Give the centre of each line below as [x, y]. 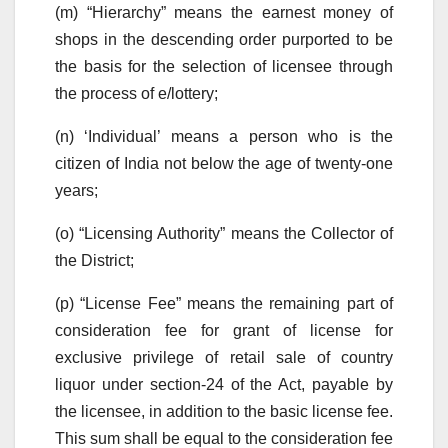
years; [78, 190]
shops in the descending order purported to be [224, 39]
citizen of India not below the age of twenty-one [224, 163]
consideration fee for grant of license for [224, 330]
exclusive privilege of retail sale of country [224, 357]
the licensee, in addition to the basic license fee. [224, 411]
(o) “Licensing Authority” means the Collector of [224, 233]
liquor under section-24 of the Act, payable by [224, 384]
